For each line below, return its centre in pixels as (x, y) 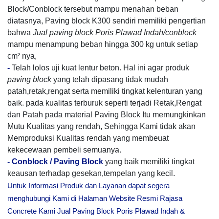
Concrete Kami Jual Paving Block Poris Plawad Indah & (96, 211)
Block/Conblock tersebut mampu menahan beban (93, 9)
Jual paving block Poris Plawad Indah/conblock (115, 33)
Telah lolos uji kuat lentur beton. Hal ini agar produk (100, 68)
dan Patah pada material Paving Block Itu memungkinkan (107, 115)
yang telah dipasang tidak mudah (110, 79)
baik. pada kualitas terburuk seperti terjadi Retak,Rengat (104, 103)
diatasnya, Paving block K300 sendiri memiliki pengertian (107, 21)
